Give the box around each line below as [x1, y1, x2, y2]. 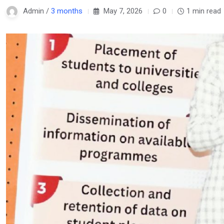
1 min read [186, 6, 221, 16]
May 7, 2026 [101, 6, 142, 16]
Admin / [23, 6, 51, 16]
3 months [51, 6, 82, 16]
